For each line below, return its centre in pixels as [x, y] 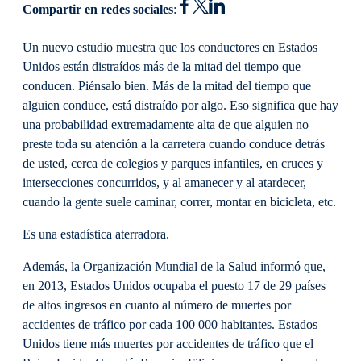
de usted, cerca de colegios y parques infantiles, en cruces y [173, 163]
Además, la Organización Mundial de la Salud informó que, [174, 267]
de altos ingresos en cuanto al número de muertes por [157, 306]
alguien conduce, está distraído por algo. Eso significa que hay [180, 105]
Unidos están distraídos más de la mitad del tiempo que [162, 66]
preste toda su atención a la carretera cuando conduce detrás [174, 144]
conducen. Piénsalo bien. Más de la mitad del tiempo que [167, 86]
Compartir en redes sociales [98, 9]
